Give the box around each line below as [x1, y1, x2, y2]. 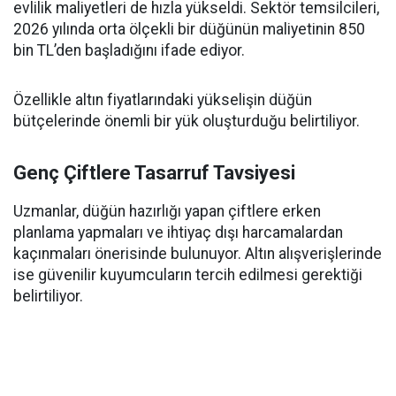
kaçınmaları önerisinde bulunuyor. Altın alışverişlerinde [13, 245, 382, 263]
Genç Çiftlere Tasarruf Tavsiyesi [13, 162, 295, 184]
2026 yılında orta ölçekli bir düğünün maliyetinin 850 [13, 20, 365, 38]
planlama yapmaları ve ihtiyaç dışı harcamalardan [13, 224, 343, 241]
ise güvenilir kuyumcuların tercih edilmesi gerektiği [13, 266, 362, 284]
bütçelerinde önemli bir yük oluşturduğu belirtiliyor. [13, 112, 360, 130]
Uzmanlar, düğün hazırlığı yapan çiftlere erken [13, 202, 321, 220]
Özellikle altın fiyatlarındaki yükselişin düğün [13, 91, 312, 109]
